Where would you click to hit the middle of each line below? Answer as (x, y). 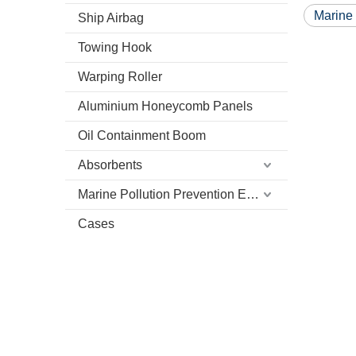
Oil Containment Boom (142, 135)
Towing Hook (115, 47)
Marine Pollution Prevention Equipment (253, 194)
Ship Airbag (111, 18)
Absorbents (110, 165)
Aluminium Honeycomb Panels (165, 106)
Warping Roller (120, 77)
